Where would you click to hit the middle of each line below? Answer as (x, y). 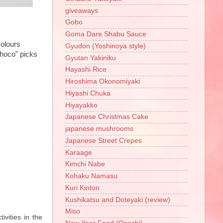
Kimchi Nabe (85, 164)
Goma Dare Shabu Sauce (106, 34)
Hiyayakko (81, 105)
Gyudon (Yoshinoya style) (106, 46)
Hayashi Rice (86, 70)
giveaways (82, 10)
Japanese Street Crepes (104, 140)
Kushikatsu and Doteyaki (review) (118, 200)
